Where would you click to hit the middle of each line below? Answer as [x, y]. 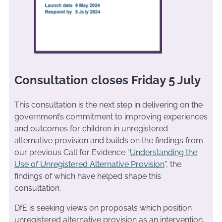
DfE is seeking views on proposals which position [103, 208]
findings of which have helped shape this [87, 176]
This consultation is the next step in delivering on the [108, 105]
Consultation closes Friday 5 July [107, 80]
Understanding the [163, 152]
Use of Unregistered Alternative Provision [89, 164]
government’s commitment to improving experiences [111, 116]
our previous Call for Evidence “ [72, 152]
